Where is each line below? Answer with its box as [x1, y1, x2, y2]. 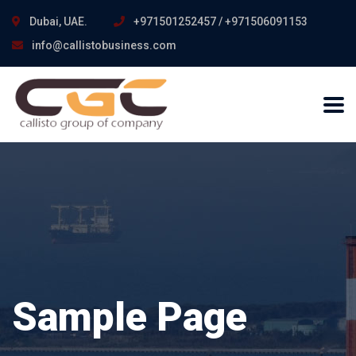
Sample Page [12, 294, 247, 340]
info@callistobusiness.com [29, 39, 176, 52]
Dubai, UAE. [27, 15, 87, 28]
